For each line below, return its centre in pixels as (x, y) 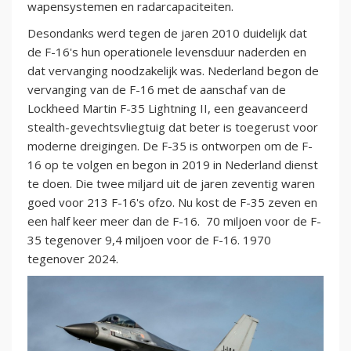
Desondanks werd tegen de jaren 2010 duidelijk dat (167, 33)
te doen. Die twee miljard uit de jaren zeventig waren (171, 183)
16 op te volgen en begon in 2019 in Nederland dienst (173, 164)
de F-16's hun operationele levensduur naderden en (167, 51)
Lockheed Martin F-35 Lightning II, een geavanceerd (168, 108)
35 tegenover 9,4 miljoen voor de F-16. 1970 (149, 239)
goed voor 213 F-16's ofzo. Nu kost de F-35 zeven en (172, 202)
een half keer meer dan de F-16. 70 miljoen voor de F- (174, 221)
